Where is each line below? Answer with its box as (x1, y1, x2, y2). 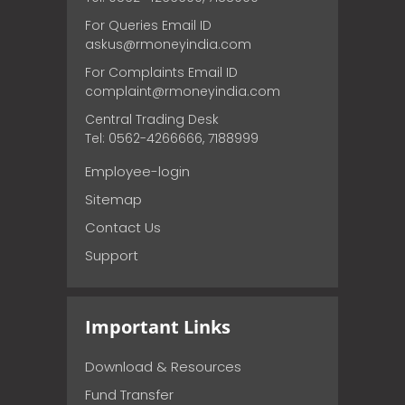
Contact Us (85, 217, 161, 237)
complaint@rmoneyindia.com (85, 81, 280, 100)
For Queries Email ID (85, 15, 212, 34)
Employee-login (85, 161, 190, 181)
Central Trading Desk (85, 109, 219, 128)
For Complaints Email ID (85, 62, 238, 81)
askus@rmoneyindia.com (85, 34, 251, 53)
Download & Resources (85, 356, 241, 376)
